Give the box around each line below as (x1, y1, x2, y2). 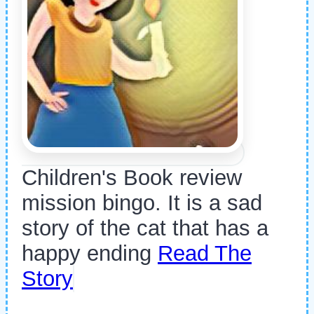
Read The (158, 241, 252, 266)
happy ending (22, 241, 158, 266)
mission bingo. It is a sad (22, 191, 262, 216)
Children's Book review (22, 165, 242, 191)
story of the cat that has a (22, 216, 268, 241)
